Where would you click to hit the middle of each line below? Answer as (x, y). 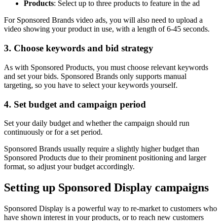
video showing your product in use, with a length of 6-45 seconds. (107, 29)
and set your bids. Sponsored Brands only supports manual (95, 76)
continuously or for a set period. (53, 132)
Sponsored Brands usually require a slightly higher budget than (102, 149)
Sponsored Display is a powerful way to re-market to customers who (110, 209)
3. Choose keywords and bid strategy (79, 48)
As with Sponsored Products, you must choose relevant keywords (106, 67)
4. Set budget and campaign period (75, 104)
